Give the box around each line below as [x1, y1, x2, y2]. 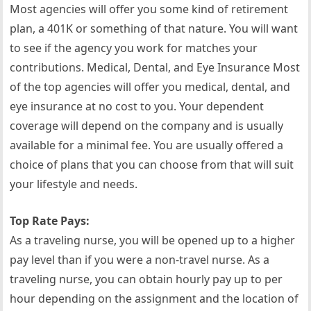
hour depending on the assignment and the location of [10, 291, 299, 306]
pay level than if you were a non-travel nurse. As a [10, 252, 270, 267]
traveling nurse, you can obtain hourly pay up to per [10, 271, 283, 287]
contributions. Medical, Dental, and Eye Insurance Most [10, 60, 301, 75]
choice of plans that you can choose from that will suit [10, 157, 294, 172]
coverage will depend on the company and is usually [10, 118, 284, 133]
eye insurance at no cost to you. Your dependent [10, 99, 264, 114]
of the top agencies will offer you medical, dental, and [10, 79, 291, 94]
